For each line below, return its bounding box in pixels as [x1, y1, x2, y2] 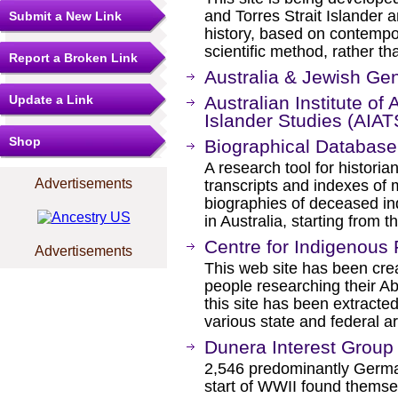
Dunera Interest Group [204, 337, 394, 357]
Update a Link [9, 92, 93, 107]
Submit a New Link [9, 9, 122, 23]
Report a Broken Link [9, 51, 138, 65]
